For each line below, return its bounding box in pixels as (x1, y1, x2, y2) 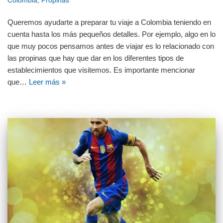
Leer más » (29, 78, 66, 87)
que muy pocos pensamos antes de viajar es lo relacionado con (7, 42, 214, 51)
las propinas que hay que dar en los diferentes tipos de (7, 54, 184, 63)
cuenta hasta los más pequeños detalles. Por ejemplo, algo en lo (7, 30, 216, 39)
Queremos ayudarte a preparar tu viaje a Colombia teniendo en (7, 18, 211, 27)
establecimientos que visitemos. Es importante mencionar (7, 66, 195, 75)
